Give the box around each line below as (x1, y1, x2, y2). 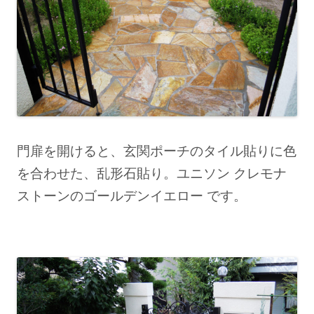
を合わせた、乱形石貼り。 (17, 163, 177, 182)
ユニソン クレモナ (177, 163, 287, 182)
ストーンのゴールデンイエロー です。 (17, 186, 247, 204)
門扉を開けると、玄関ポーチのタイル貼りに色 (17, 141, 296, 159)
